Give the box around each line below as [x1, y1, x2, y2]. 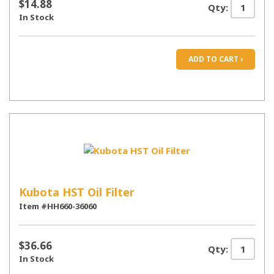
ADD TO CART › [188, 54, 243, 64]
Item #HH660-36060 [19, 201, 97, 212]
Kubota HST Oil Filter [19, 185, 135, 199]
